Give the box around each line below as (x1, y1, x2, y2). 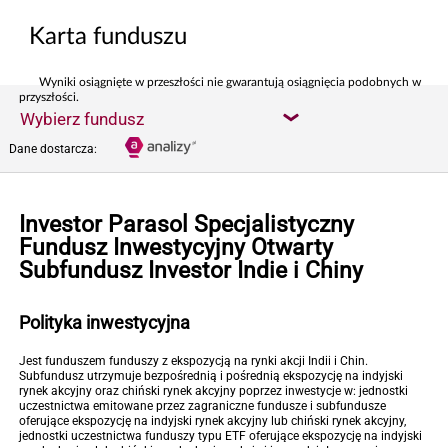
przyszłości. (19, 91, 79, 103)
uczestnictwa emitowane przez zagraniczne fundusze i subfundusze (19, 399, 386, 413)
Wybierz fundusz (20, 109, 144, 129)
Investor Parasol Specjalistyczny (19, 211, 354, 238)
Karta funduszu (29, 25, 187, 49)
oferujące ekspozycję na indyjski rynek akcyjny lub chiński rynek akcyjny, (19, 414, 406, 428)
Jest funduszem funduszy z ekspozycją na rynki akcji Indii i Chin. (19, 354, 368, 368)
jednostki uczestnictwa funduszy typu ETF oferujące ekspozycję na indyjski (19, 429, 422, 443)
